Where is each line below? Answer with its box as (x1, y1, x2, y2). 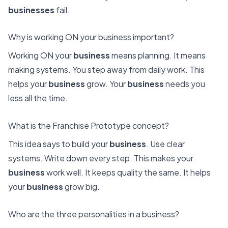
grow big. (63, 181, 100, 192)
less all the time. (8, 93, 68, 104)
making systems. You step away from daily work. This (8, 64, 205, 75)
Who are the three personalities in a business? (8, 208, 179, 219)
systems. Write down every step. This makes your (8, 153, 193, 164)
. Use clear (146, 138, 185, 150)
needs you (164, 78, 205, 90)
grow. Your (85, 78, 127, 90)
